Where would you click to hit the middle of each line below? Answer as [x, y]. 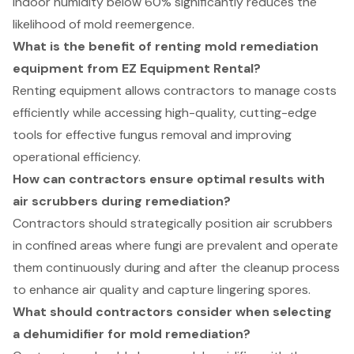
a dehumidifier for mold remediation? [132, 334]
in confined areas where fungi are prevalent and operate [175, 246]
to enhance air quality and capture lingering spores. [162, 290]
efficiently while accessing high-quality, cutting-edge [165, 113]
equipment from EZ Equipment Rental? [137, 69]
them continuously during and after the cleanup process [176, 268]
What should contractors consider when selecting [172, 312]
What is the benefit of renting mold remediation [166, 47]
